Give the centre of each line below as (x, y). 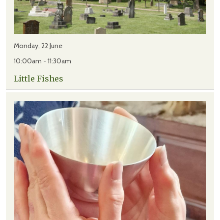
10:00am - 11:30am (42, 61)
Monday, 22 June (38, 46)
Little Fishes (39, 79)
